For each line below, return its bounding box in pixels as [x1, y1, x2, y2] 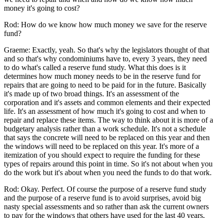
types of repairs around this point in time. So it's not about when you [4, 159, 213, 168]
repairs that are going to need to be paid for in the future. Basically [4, 80, 206, 89]
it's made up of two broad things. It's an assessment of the [4, 89, 179, 98]
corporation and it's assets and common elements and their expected [4, 98, 210, 107]
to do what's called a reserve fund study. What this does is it [4, 63, 186, 72]
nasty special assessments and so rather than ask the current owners [4, 202, 209, 211]
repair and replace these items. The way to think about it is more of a [4, 115, 213, 124]
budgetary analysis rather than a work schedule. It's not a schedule [4, 124, 206, 133]
